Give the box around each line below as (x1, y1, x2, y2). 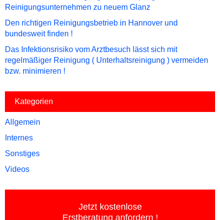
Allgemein (5, 118, 40, 127)
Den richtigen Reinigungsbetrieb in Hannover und (5, 19, 178, 27)
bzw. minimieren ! (5, 67, 65, 76)
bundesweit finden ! (5, 29, 73, 38)
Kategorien (15, 97, 53, 106)
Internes (5, 134, 33, 142)
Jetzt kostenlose (78, 202, 142, 212)
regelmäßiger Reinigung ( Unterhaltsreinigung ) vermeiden (5, 56, 208, 65)
